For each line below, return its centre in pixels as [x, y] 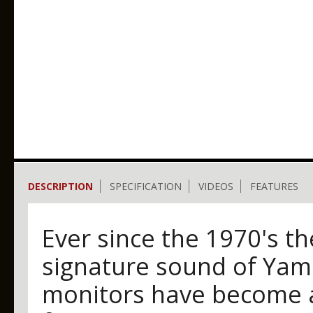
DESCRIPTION [60, 186]
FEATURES [274, 186]
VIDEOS [216, 186]
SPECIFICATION [146, 186]
